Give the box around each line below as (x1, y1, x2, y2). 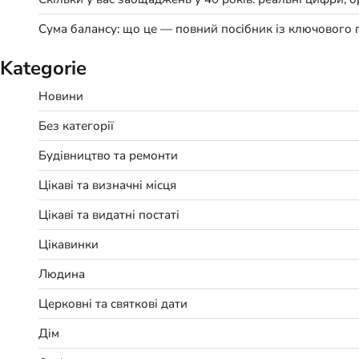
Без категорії (38, 117, 114, 134)
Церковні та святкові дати (38, 295, 188, 312)
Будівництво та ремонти (38, 147, 178, 163)
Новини (38, 87, 83, 104)
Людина (38, 265, 85, 282)
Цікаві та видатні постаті (38, 206, 179, 223)
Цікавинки (38, 236, 99, 252)
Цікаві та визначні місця (38, 176, 176, 193)
